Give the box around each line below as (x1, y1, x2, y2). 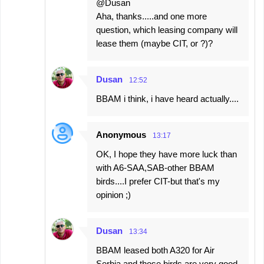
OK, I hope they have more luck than (96, 149, 237, 159)
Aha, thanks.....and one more (96, 11, 207, 21)
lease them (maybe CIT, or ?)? (96, 38, 213, 48)
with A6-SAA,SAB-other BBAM (96, 163, 214, 173)
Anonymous (96, 130, 146, 140)
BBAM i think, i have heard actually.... (96, 94, 239, 104)
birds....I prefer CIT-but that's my (96, 176, 220, 186)
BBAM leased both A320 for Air (96, 245, 214, 255)
